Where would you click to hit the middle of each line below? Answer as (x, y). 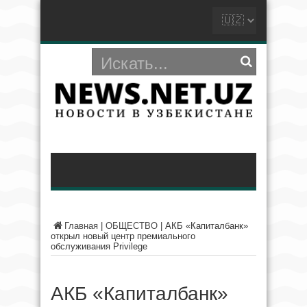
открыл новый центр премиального (123, 236)
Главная (81, 226)
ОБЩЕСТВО (132, 226)
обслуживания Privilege (99, 246)
